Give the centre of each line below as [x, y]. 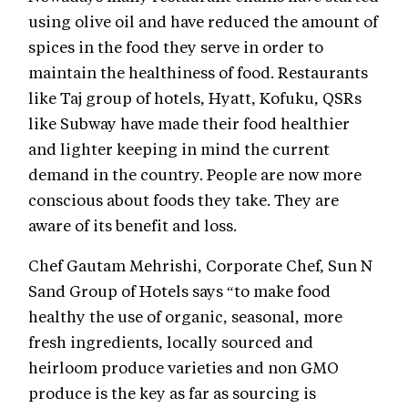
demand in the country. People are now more [195, 174]
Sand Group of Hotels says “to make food [179, 291]
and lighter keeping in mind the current [179, 149]
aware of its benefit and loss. [133, 225]
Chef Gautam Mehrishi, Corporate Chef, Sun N [200, 265]
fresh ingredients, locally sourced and [171, 342]
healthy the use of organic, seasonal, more [185, 316]
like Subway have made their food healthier [189, 123]
